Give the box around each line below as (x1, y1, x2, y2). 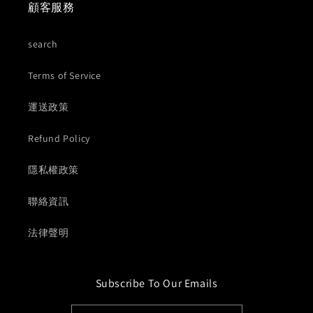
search (28, 38, 58, 51)
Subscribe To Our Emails (95, 276, 218, 291)
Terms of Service (28, 69, 101, 82)
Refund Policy (28, 132, 90, 145)
